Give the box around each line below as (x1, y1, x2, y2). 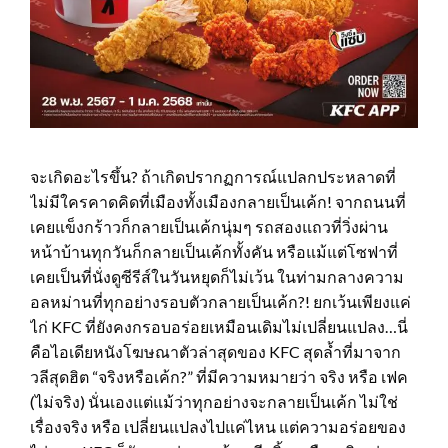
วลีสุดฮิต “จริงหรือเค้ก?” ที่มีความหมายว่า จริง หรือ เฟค (30, 366, 408, 386)
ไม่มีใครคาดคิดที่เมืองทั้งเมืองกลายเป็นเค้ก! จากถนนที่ (30, 191, 406, 211)
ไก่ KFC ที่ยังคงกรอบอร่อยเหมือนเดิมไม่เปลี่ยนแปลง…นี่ (30, 316, 408, 336)
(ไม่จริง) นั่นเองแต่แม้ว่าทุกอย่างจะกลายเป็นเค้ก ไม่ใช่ (30, 391, 398, 411)
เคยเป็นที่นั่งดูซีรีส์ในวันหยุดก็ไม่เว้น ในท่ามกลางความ (30, 266, 404, 286)
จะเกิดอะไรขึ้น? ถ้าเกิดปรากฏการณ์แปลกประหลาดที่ (30, 166, 396, 186)
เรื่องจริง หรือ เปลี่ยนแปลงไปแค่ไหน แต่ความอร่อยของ (30, 416, 406, 436)
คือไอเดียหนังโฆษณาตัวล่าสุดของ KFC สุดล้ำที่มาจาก (30, 341, 401, 361)
